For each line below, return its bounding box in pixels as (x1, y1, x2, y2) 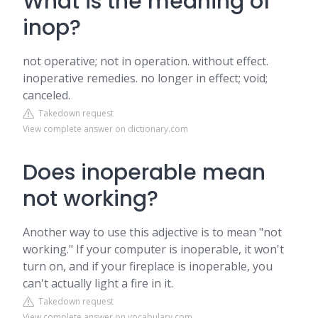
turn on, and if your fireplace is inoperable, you (23, 258, 273, 274)
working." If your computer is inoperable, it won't (23, 241, 284, 257)
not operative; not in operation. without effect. (23, 53, 268, 69)
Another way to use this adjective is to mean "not (23, 224, 282, 240)
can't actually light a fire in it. (23, 275, 173, 291)
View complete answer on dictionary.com (23, 123, 188, 135)
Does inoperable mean (23, 158, 265, 187)
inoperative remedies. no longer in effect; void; (23, 70, 268, 86)
